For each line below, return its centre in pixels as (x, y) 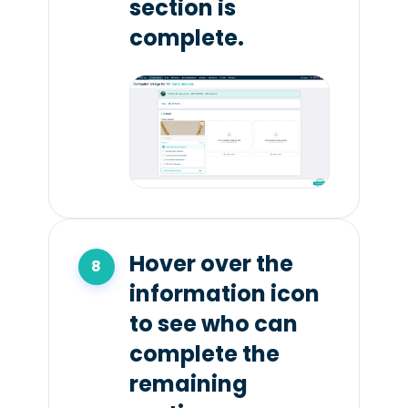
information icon (224, 293)
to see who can (213, 323)
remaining (188, 383)
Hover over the (211, 263)
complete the (204, 353)
